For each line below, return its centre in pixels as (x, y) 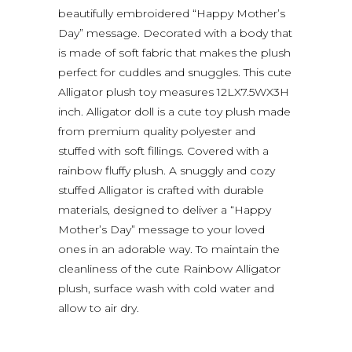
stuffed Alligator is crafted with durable (161, 190)
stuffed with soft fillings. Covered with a (163, 150)
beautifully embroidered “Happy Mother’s (172, 13)
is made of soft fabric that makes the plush (174, 52)
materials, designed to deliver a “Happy (165, 209)
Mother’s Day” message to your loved (161, 229)
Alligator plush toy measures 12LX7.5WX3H (174, 92)
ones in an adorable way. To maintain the (169, 249)
